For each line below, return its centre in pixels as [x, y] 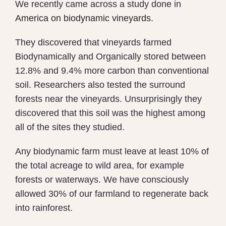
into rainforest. [44, 208]
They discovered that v [61, 43]
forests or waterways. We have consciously [102, 180]
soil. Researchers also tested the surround [100, 85]
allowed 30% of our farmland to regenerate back [112, 194]
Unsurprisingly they [163, 99]
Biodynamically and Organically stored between [110, 57]
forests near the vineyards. [70, 99]
